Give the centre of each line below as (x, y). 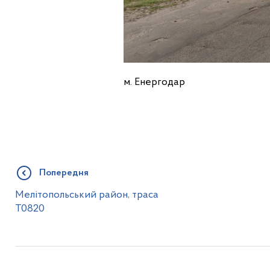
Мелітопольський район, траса (86, 195)
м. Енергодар (154, 83)
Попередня (64, 173)
